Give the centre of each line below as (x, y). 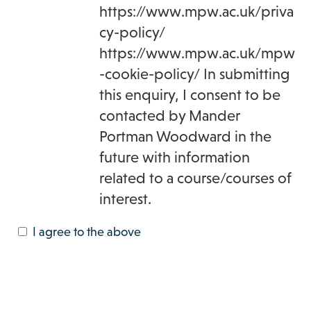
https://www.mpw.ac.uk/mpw (197, 53)
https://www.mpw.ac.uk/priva (197, 12)
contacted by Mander (170, 116)
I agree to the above (87, 232)
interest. (126, 199)
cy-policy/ (133, 33)
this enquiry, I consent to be (190, 95)
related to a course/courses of (196, 178)
